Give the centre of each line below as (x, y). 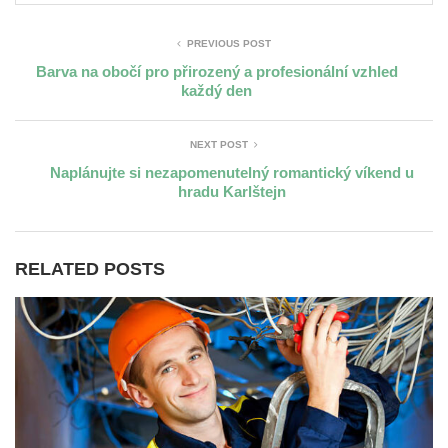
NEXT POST (219, 144)
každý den (216, 90)
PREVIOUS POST (229, 43)
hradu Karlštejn (231, 191)
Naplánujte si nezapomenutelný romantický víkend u (231, 172)
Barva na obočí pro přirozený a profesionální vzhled (216, 71)
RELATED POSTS (90, 268)
